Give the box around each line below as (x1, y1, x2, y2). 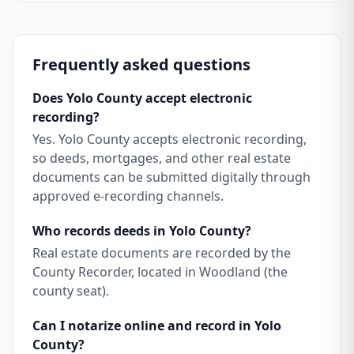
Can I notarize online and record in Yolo (32, 317, 281, 334)
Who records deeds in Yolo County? (32, 222, 251, 239)
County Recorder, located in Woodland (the (32, 263, 288, 281)
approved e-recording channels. (32, 187, 224, 205)
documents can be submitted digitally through (32, 168, 311, 186)
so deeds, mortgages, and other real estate (32, 149, 291, 167)
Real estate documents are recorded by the (32, 244, 291, 262)
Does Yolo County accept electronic (32, 89, 252, 107)
